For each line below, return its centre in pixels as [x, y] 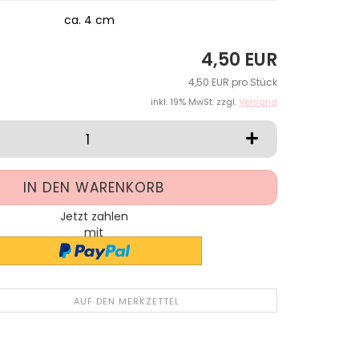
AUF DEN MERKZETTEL [126, 302]
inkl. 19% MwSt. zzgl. [195, 102]
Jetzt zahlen [94, 216]
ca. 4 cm [89, 20]
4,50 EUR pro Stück [233, 82]
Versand [258, 102]
